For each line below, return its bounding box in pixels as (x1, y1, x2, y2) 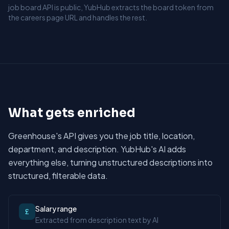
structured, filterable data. (8, 170, 108, 181)
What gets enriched (8, 105, 135, 121)
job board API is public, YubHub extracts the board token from (8, 3, 214, 12)
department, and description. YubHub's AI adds (8, 144, 186, 154)
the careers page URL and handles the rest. (8, 13, 147, 22)
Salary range (35, 204, 77, 213)
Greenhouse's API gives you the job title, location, (8, 130, 195, 141)
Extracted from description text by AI (35, 215, 158, 224)
